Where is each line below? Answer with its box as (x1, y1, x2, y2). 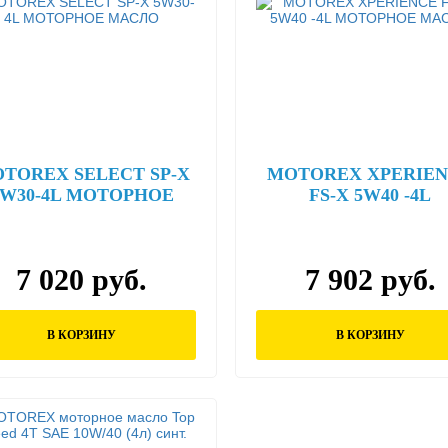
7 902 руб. (304, 263, 436, 296)
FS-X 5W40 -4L (309, 185, 432, 205)
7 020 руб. (16, 263, 147, 296)
